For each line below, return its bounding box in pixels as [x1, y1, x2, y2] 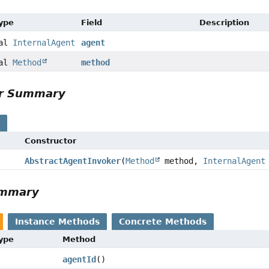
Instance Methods [15, 216, 100, 226]
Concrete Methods [119, 216, 207, 226]
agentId [62, 254, 97, 264]
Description [199, 17, 249, 27]
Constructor [24, 136, 76, 145]
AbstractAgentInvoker [24, 156, 121, 166]
